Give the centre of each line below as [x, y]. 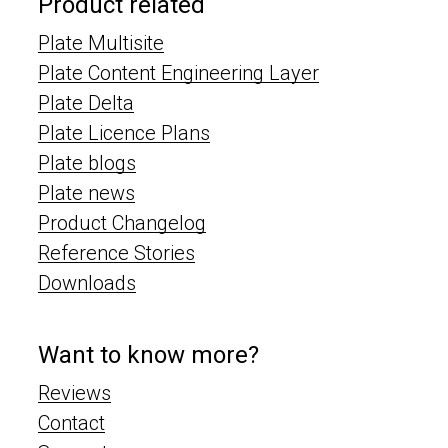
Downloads [87, 283]
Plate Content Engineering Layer [179, 73]
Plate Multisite [101, 43]
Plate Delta [86, 103]
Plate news [87, 193]
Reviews [75, 393]
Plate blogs [87, 163]
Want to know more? [149, 355]
